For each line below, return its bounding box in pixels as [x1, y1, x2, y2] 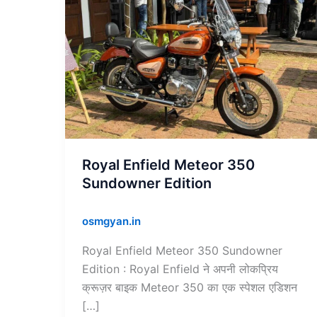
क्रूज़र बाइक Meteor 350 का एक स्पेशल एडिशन [82, 279, 297, 294]
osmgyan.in [82, 214, 141, 228]
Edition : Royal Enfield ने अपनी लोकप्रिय [82, 261, 278, 276]
